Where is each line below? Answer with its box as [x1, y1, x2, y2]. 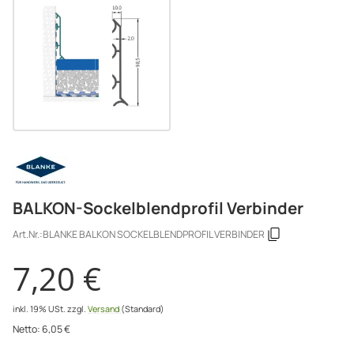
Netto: [13, 322, 40, 336]
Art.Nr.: [13, 228, 43, 242]
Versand [88, 303, 121, 314]
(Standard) [121, 303, 164, 314]
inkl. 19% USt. [13, 303, 66, 314]
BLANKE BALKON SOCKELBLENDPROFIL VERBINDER [43, 228, 265, 242]
